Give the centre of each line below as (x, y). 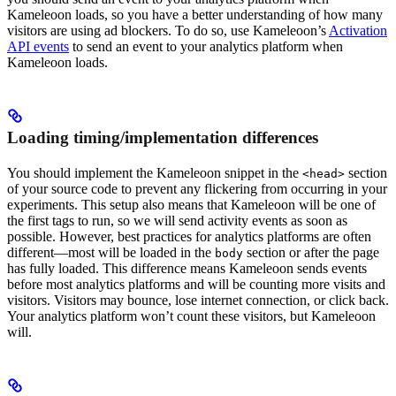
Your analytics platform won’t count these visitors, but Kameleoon (191, 316)
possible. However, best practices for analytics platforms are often (189, 237)
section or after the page (311, 253)
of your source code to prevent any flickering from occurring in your (197, 189)
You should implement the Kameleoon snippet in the (155, 173)
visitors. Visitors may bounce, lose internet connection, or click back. (198, 301)
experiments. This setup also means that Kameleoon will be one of (191, 205)
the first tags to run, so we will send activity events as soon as (177, 221)
